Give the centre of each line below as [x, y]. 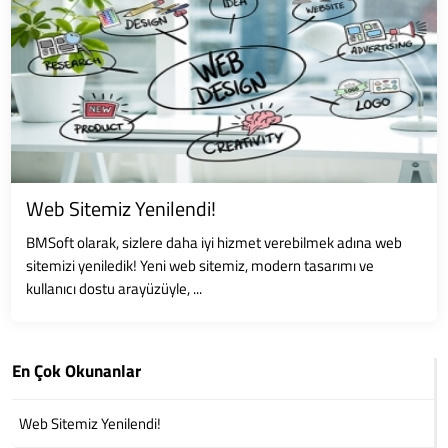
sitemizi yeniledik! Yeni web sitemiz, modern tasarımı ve [200, 265]
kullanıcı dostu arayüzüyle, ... [114, 288]
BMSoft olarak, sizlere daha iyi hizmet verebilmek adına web [214, 242]
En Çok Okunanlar [77, 371]
